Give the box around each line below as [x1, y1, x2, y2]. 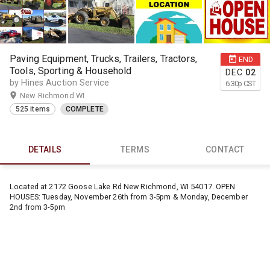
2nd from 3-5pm [10, 202, 65, 212]
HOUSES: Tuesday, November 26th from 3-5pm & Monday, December [10, 192, 248, 202]
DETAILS [28, 145, 62, 155]
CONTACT [205, 145, 245, 155]
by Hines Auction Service [10, 77, 110, 88]
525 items [15, 105, 50, 114]
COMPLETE [65, 105, 104, 114]
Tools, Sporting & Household [10, 64, 132, 77]
